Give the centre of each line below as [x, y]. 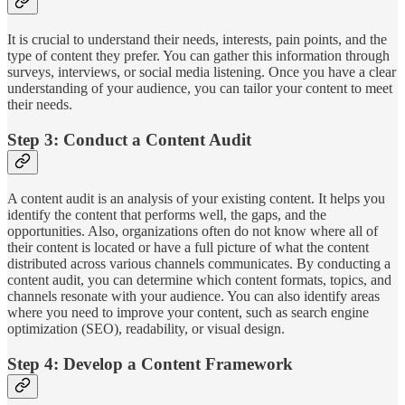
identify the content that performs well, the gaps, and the [167, 215]
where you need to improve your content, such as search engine [188, 313]
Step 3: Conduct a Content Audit [129, 139]
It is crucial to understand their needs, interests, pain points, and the [197, 39]
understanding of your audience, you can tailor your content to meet [200, 88]
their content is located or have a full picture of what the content [188, 248]
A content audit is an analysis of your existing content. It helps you [196, 199]
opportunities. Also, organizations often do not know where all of [193, 231]
